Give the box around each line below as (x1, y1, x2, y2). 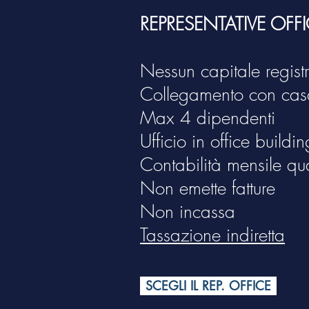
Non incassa (140, 200, 235, 223)
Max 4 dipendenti (140, 106, 275, 130)
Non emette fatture (140, 177, 275, 200)
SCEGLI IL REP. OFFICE (146, 277, 271, 294)
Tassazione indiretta (140, 223, 285, 247)
